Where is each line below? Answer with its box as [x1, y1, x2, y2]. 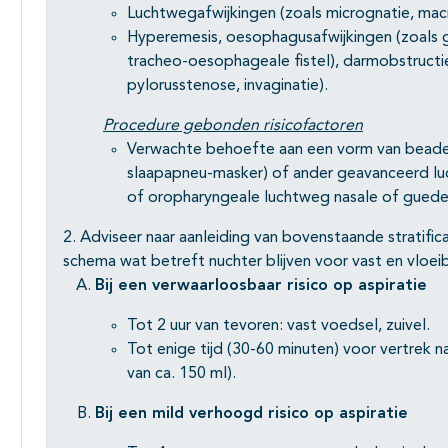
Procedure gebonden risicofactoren [103, 118, 363, 135]
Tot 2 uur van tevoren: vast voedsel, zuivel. [127, 318, 430, 335]
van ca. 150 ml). [127, 366, 236, 383]
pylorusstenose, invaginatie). [127, 78, 328, 95]
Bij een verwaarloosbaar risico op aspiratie [95, 278, 427, 295]
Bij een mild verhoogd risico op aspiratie [95, 406, 408, 423]
